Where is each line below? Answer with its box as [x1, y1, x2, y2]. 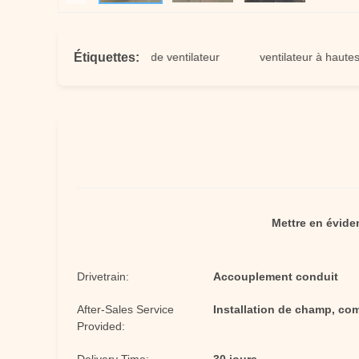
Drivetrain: [77, 270, 129, 283]
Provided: [77, 320, 125, 333]
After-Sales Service [77, 303, 174, 316]
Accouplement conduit [213, 270, 338, 283]
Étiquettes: [74, 50, 139, 64]
